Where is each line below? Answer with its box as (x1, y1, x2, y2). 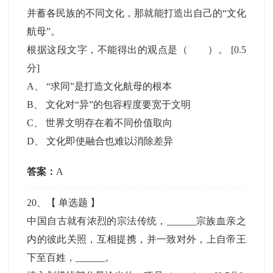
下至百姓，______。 (27, 252, 115, 263)
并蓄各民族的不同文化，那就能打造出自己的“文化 (27, 8, 246, 18)
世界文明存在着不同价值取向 (46, 118, 173, 128)
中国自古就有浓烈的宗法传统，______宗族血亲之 (27, 216, 246, 226)
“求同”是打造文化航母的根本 (46, 81, 172, 91)
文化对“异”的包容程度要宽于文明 (46, 99, 191, 110)
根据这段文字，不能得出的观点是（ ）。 (27, 44, 231, 55)
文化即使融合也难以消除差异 (46, 136, 174, 146)
